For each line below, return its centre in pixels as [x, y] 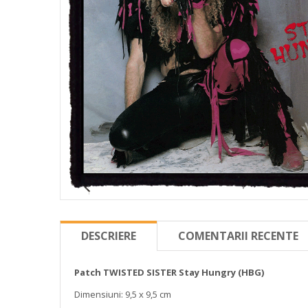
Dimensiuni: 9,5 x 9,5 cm [123, 294]
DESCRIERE [109, 235]
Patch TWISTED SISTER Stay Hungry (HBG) [169, 272]
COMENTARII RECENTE [238, 235]
